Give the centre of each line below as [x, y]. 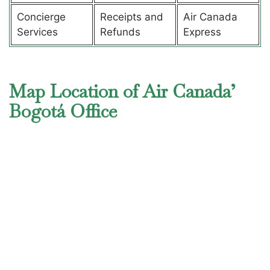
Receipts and [131, 17]
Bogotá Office [63, 111]
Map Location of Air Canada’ [122, 92]
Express [202, 32]
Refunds [120, 32]
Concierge [41, 17]
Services [37, 32]
